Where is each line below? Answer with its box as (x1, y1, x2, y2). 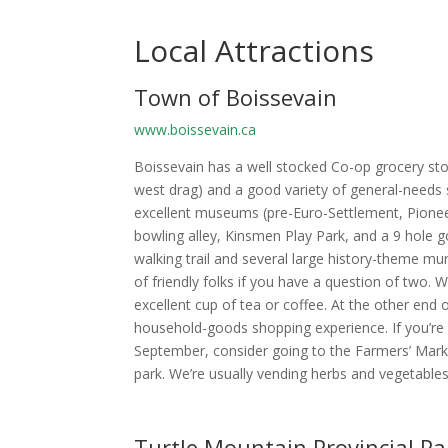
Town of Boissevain (134, 81, 338, 112)
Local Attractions (134, 29, 375, 71)
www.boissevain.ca (134, 119, 257, 139)
